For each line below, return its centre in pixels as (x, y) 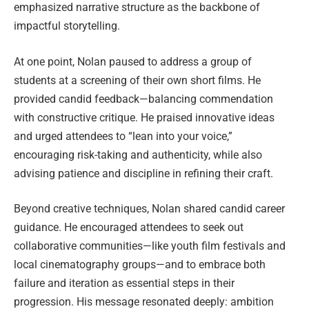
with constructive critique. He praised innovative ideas (144, 117)
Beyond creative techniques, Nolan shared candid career (149, 209)
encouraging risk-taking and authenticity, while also (138, 154)
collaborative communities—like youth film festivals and (150, 246)
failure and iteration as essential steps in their (124, 283)
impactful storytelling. (67, 26)
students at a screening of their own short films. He (137, 80)
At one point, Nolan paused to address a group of (133, 61)
